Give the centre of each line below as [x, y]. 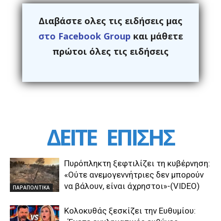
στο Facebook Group [84, 36]
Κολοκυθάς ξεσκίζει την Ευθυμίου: [130, 211]
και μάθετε [157, 36]
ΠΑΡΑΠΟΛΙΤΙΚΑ [31, 187]
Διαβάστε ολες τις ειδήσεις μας [110, 21]
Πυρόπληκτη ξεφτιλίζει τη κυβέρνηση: [137, 163]
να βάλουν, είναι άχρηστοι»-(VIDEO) [132, 186]
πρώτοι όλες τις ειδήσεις [110, 51]
